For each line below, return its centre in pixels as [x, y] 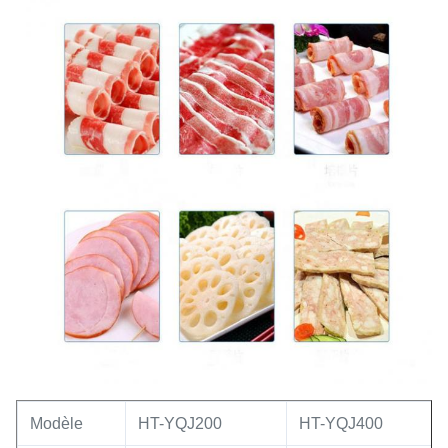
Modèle [56, 423]
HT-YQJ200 [180, 423]
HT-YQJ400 [341, 423]
